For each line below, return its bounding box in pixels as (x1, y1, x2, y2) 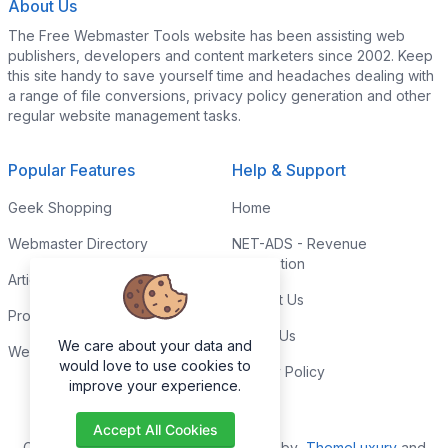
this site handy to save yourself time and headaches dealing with (8, 67, 434, 84)
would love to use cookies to (59, 357, 251, 374)
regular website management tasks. (8, 107, 241, 124)
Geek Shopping (8, 199, 112, 216)
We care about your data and (58, 337, 252, 354)
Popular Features (8, 160, 135, 180)
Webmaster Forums (8, 343, 134, 360)
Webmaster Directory (8, 235, 148, 252)
